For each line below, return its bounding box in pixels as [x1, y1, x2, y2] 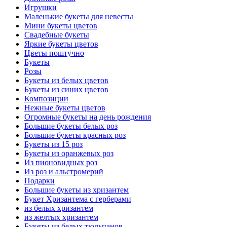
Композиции [24, 94, 68, 103]
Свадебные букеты [24, 30, 89, 40]
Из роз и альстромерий [24, 167, 103, 176]
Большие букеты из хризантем [24, 185, 129, 195]
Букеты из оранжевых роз [24, 149, 113, 158]
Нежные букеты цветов [24, 103, 105, 112]
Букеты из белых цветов [24, 76, 108, 85]
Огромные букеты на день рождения [24, 112, 151, 122]
